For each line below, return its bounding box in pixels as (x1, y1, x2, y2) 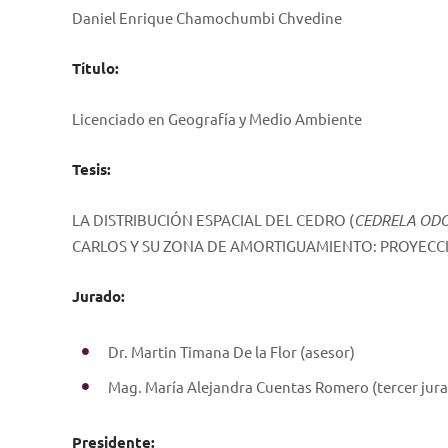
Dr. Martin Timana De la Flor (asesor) (108, 342, 355, 361)
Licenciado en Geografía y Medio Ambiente (72, 109, 362, 128)
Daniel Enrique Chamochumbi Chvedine (72, 8, 342, 27)
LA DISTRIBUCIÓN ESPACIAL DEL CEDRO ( (72, 210, 354, 229)
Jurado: (72, 286, 125, 306)
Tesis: (72, 159, 111, 179)
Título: (72, 58, 119, 78)
